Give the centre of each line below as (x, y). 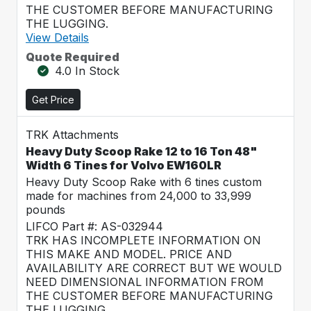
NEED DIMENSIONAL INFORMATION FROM (145, 282)
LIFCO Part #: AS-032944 (94, 226)
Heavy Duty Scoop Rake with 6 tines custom (144, 182)
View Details (57, 37)
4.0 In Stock (87, 71)
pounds (45, 210)
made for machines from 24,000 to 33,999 (138, 196)
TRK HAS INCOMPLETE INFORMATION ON (143, 240)
